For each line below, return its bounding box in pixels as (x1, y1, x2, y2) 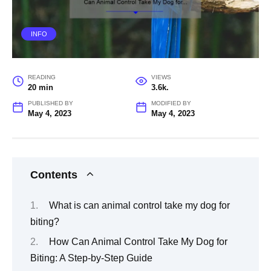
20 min (27, 83, 53, 93)
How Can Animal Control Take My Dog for (48, 237, 227, 247)
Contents (30, 169, 77, 181)
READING (27, 74, 56, 81)
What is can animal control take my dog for (48, 200, 230, 211)
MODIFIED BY (151, 100, 191, 107)
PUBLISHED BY (27, 100, 73, 107)
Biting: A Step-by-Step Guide (30, 253, 152, 264)
